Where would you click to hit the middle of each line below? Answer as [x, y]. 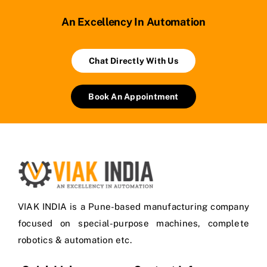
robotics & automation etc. [75, 240]
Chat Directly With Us [133, 61]
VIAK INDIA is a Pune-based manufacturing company [133, 207]
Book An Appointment [133, 97]
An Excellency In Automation [133, 22]
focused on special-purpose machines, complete [133, 223]
